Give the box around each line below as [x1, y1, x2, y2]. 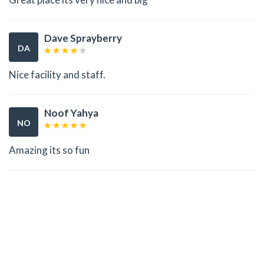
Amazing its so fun [9, 143, 90, 156]
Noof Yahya [44, 107, 98, 120]
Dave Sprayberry [44, 31, 122, 44]
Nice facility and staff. [9, 68, 105, 81]
